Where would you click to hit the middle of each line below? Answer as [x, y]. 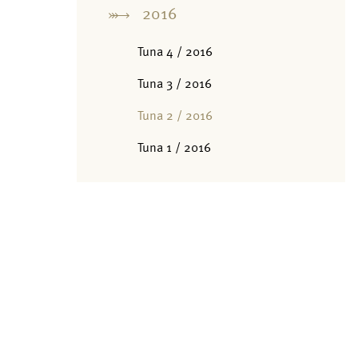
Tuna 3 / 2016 [175, 83]
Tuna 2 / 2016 [175, 115]
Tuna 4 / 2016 [175, 51]
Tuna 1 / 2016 [174, 147]
